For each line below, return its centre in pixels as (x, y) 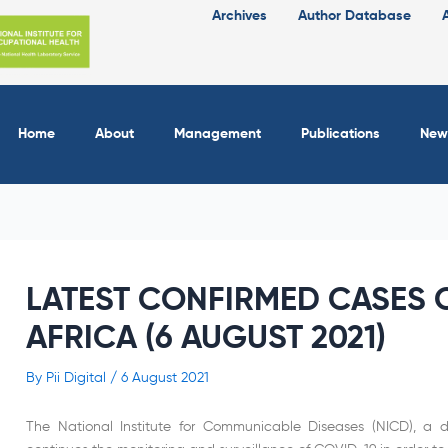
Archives (240, 16)
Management (217, 134)
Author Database (355, 16)
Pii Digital (78, 378)
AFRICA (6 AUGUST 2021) (206, 339)
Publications (340, 134)
